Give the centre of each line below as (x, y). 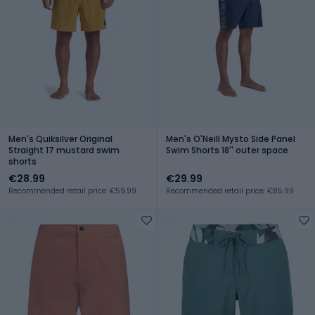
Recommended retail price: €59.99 (72, 191)
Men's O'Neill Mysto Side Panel (231, 139)
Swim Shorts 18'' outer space (227, 150)
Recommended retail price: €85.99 (230, 191)
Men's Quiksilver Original (60, 139)
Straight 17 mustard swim (64, 150)
